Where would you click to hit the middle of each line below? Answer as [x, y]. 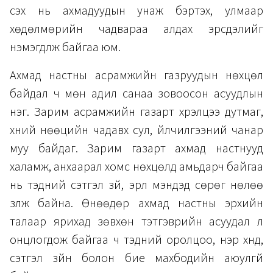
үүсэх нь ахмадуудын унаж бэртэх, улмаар [136, 11]
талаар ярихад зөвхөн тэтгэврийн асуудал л [136, 222]
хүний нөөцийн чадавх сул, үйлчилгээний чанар [136, 131]
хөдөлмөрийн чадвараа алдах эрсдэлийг [136, 30]
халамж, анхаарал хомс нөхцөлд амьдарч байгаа [136, 167]
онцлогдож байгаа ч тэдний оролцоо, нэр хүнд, [136, 240]
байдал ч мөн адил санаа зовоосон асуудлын [136, 94]
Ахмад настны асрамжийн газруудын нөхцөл [136, 76]
